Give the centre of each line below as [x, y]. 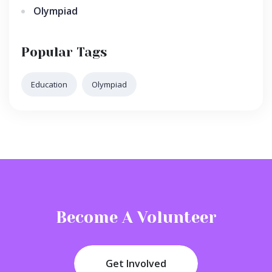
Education [49, 85]
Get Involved [136, 264]
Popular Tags [64, 53]
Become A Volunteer [136, 218]
